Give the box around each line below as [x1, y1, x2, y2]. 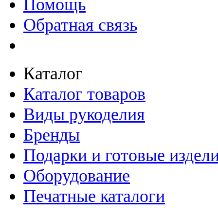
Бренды [23, 125, 80, 145]
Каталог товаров [23, 84, 145, 104]
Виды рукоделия [23, 105, 145, 125]
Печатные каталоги [23, 186, 165, 206]
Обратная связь [23, 15, 137, 35]
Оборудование [23, 166, 130, 186]
